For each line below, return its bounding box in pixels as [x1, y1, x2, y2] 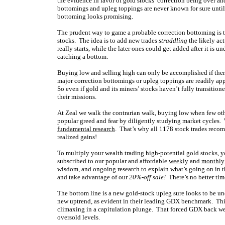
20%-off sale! [129, 173, 166, 181]
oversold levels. [57, 213, 100, 221]
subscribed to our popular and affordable [57, 157, 169, 165]
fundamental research [57, 125, 115, 133]
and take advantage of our [57, 173, 129, 181]
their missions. [57, 93, 96, 100]
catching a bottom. [57, 53, 108, 60]
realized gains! [57, 133, 97, 141]
